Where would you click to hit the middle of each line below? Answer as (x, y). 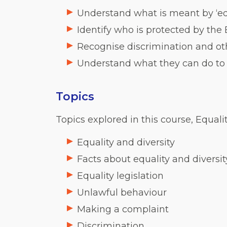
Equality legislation (120, 176)
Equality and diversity (126, 142)
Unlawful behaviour (122, 193)
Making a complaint (123, 209)
